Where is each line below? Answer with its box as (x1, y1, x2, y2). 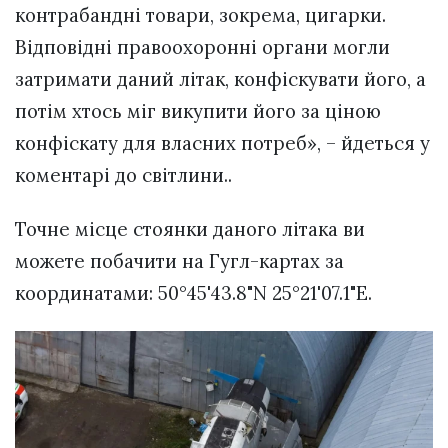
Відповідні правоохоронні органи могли (15, 34, 390, 59)
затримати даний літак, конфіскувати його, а (15, 66, 426, 91)
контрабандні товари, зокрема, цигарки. (15, 2, 386, 27)
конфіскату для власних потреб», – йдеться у (15, 130, 430, 155)
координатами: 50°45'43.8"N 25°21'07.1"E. (15, 281, 372, 306)
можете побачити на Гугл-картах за (15, 249, 344, 274)
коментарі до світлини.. (15, 162, 232, 187)
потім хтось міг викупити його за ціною (15, 98, 381, 123)
